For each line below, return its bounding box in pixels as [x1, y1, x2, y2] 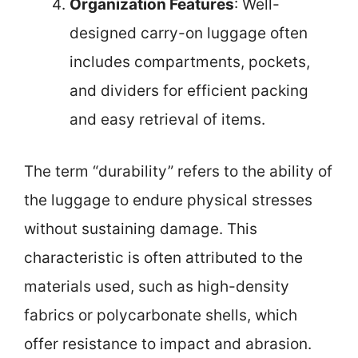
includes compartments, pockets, [70, 53, 310, 71]
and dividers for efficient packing [70, 82, 308, 100]
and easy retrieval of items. [70, 110, 265, 129]
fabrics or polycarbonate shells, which [24, 305, 297, 324]
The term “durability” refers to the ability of [24, 161, 332, 181]
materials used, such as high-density [24, 276, 289, 296]
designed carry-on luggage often [70, 24, 308, 42]
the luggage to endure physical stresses [24, 190, 312, 209]
